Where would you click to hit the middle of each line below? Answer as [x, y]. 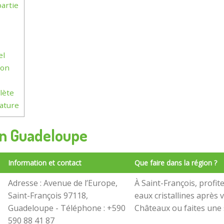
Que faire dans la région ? [176, 163]
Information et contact [45, 163]
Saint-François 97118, [48, 196]
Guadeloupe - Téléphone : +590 [67, 208]
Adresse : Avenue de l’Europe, [63, 183]
